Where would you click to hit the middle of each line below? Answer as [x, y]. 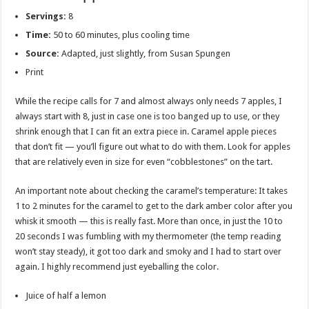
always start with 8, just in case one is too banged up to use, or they [148, 116]
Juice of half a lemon [66, 295]
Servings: [46, 16]
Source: [43, 53]
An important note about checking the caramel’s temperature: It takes [152, 190]
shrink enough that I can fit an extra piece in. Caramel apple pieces [146, 131]
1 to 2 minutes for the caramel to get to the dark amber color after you [154, 206]
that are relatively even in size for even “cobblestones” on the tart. [144, 161]
